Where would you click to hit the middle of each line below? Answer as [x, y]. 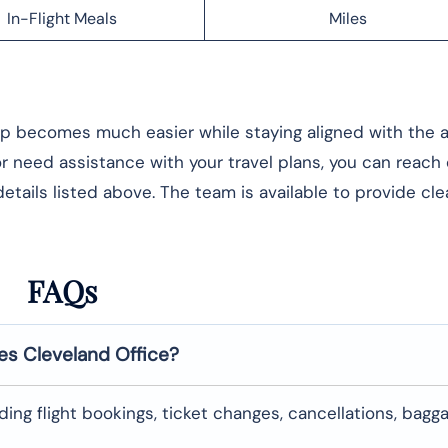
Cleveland [66, 354]
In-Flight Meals [61, 18]
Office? [147, 354]
